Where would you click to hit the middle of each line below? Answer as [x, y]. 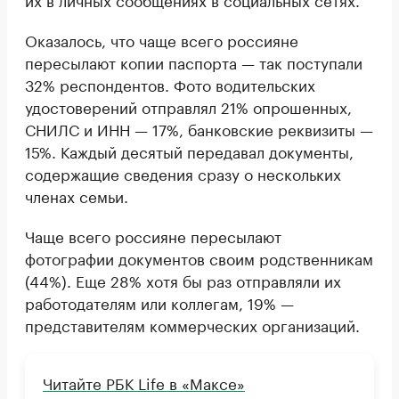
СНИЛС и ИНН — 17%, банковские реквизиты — [199, 128]
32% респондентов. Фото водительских [170, 83]
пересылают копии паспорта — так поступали [194, 61]
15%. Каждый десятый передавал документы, [189, 150]
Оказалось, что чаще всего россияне [162, 39]
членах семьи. [77, 195]
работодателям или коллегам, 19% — [159, 301]
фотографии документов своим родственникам [199, 257]
